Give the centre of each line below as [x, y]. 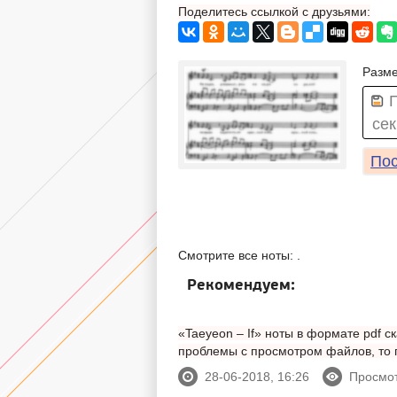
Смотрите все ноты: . [239, 255]
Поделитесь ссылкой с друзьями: [274, 11]
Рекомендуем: [241, 284]
